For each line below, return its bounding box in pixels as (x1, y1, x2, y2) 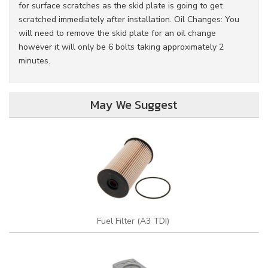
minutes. (19, 55, 50, 66)
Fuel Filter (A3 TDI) (96, 215, 172, 227)
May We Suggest (90, 96, 178, 114)
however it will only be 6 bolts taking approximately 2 (19, 41, 224, 53)
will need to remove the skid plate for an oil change (19, 28, 216, 39)
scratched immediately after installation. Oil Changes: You (19, 14, 239, 25)
